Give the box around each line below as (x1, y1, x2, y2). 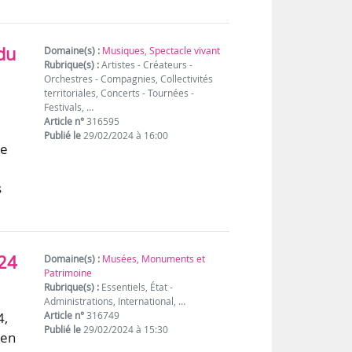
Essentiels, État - (99, 280, 174, 294)
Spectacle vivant (149, 43, 221, 57)
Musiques (102, 43, 145, 57)
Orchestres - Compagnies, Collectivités (44, 71, 214, 86)
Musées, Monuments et (102, 251, 206, 266)
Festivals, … (44, 100, 94, 114)
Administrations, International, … (44, 294, 186, 308)
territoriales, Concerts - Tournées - (44, 86, 195, 100)
